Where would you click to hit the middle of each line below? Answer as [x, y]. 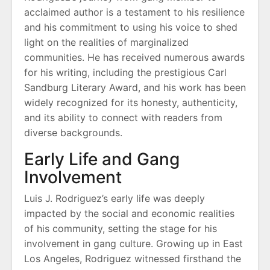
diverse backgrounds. [73, 133]
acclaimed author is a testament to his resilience [134, 12]
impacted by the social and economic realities [129, 213]
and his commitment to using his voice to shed [131, 27]
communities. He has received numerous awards [134, 57]
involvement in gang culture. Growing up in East [133, 243]
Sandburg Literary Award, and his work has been [135, 87]
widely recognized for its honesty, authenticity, [131, 102]
